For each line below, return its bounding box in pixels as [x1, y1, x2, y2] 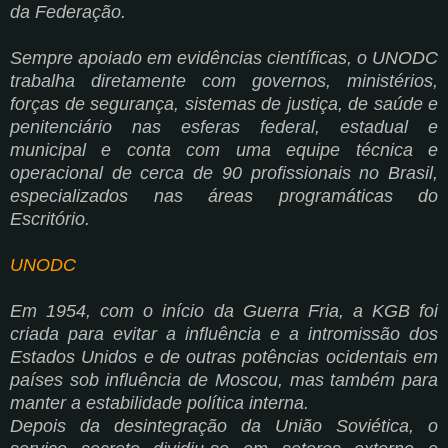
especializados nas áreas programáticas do [10, 185, 438, 206]
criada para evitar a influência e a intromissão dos [10, 323, 438, 344]
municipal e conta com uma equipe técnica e [10, 139, 438, 160]
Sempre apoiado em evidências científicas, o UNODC [10, 47, 438, 68]
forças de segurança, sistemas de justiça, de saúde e [10, 93, 438, 114]
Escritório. [10, 208, 100, 229]
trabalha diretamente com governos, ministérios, [10, 70, 438, 91]
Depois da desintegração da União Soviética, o [10, 415, 438, 436]
